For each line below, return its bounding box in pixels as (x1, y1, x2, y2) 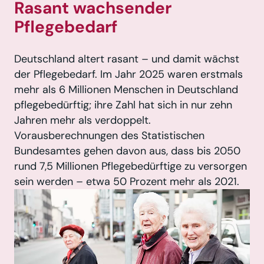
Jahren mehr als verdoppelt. (14, 113, 151, 128)
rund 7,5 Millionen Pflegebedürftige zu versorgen (14, 159, 247, 174)
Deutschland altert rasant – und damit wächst (14, 52, 239, 67)
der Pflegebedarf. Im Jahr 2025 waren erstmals (14, 67, 243, 82)
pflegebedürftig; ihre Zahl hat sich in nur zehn (14, 98, 232, 113)
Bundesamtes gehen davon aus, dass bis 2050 (14, 144, 240, 159)
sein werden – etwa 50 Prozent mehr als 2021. (14, 174, 239, 189)
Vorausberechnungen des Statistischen (14, 128, 204, 143)
